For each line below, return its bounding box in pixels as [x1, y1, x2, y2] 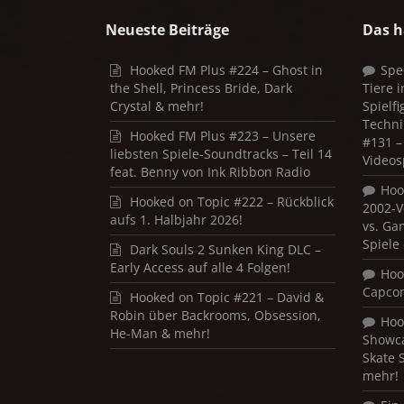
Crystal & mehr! [110, 97, 204, 115]
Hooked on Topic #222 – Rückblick [130, 193, 334, 210]
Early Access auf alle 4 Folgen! [110, 259, 290, 276]
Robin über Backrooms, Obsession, [110, 307, 321, 324]
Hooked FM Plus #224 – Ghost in [130, 61, 323, 78]
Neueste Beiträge [106, 20, 229, 40]
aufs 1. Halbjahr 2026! [110, 211, 243, 228]
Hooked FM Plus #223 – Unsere [130, 127, 316, 144]
